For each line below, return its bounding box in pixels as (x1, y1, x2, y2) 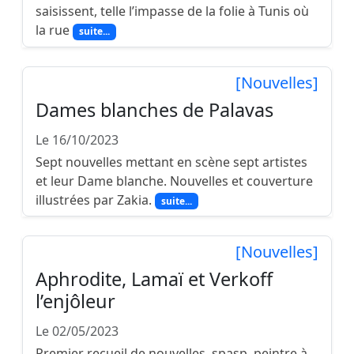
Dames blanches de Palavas (36, 96, 273, 122)
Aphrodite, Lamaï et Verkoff (36, 265, 273, 292)
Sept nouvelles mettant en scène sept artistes (36, 153, 307, 171)
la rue (36, 21, 73, 40)
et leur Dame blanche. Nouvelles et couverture (36, 171, 313, 190)
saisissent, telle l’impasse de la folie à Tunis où (36, 2, 309, 21)
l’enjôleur (36, 288, 115, 314)
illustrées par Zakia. (36, 190, 155, 209)
